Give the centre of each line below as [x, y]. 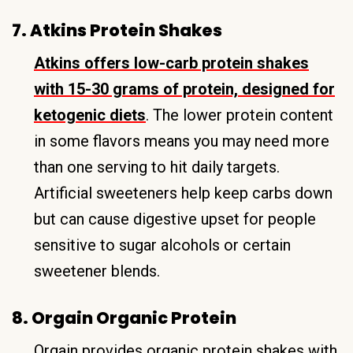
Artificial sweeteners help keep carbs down [183, 193]
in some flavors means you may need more [182, 141]
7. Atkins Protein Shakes [117, 30]
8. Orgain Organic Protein [124, 318]
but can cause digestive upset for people [175, 219]
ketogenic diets [90, 115]
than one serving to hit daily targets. [157, 167]
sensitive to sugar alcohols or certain [162, 245]
